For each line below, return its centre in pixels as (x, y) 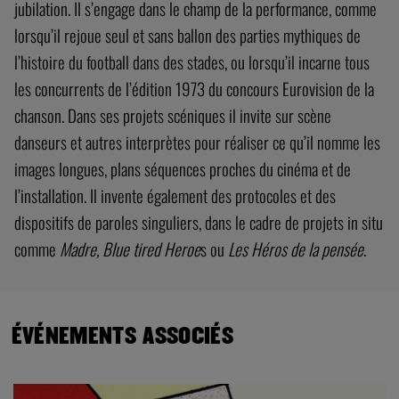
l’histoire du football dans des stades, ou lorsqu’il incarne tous (192, 62)
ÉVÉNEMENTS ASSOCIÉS (122, 336)
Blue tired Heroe (151, 249)
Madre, (79, 249)
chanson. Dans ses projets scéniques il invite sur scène (173, 115)
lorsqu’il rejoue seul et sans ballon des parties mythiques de (187, 35)
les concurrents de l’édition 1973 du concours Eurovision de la (194, 89)
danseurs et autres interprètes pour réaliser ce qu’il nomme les (197, 142)
